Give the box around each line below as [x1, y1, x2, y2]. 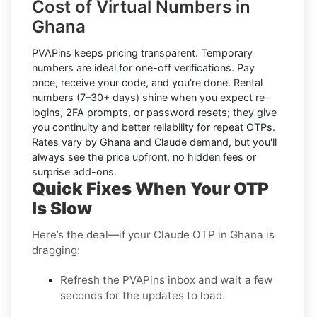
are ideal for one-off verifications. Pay [74, 61, 255, 74]
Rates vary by [32, 135, 100, 148]
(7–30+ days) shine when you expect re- [74, 91, 270, 103]
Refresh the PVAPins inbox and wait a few [60, 272, 272, 287]
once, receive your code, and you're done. [32, 76, 234, 88]
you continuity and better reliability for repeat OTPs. [32, 120, 275, 133]
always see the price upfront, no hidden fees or [32, 150, 256, 163]
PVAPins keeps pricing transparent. [32, 46, 201, 59]
